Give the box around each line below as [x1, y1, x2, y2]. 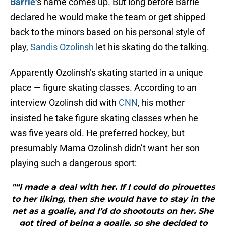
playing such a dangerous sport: [10, 158, 137, 169]
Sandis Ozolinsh [30, 42, 94, 53]
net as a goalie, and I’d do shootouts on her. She [12, 206, 214, 216]
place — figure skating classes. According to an [10, 82, 197, 93]
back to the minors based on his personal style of [10, 27, 205, 38]
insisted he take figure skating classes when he [10, 112, 198, 124]
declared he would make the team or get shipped [10, 12, 205, 23]
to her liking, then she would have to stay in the [11, 194, 215, 204]
